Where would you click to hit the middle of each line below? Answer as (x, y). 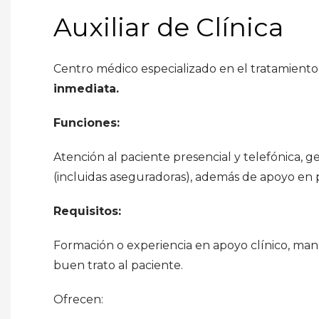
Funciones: (87, 123)
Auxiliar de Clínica (168, 27)
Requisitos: (87, 211)
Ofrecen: (78, 299)
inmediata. (86, 89)
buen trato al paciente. (118, 265)
